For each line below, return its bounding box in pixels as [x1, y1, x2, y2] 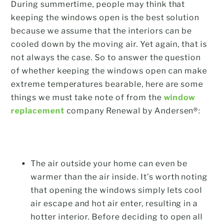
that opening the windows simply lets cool [31, 185, 203, 195]
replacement [11, 106, 65, 115]
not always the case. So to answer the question [11, 52, 201, 62]
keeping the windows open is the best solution [11, 12, 200, 22]
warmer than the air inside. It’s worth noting [31, 172, 208, 182]
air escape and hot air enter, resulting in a [31, 198, 198, 208]
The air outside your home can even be [31, 158, 187, 168]
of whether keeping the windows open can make [11, 66, 208, 75]
